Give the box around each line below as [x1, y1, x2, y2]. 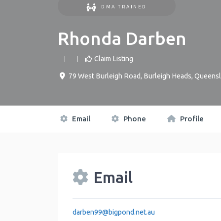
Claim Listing [94, 55, 133, 63]
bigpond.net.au [109, 208, 155, 216]
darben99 [73, 208, 102, 216]
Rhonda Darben [58, 28, 186, 49]
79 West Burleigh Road [68, 72, 141, 80]
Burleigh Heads [143, 72, 191, 80]
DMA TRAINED [101, 4, 147, 10]
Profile [178, 114, 204, 123]
